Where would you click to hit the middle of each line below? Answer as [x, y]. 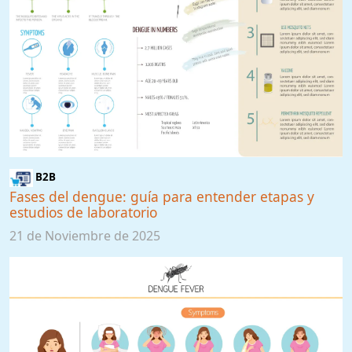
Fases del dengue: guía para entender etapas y [162, 196]
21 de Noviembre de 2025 [85, 235]
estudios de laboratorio [83, 212]
